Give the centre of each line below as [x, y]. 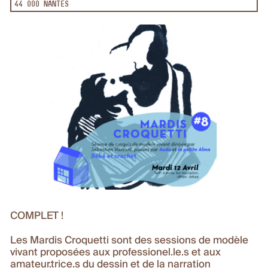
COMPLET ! [37, 216]
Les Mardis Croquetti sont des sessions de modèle [130, 240]
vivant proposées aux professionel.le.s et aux [116, 252]
